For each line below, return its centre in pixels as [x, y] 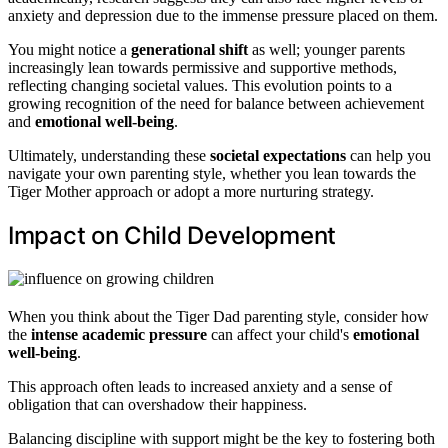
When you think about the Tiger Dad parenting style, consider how [218, 316]
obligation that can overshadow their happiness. [157, 404]
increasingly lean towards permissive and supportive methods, [202, 67]
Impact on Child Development [172, 235]
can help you [388, 155]
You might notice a [69, 49]
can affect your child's [280, 334]
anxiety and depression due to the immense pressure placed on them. [223, 15]
